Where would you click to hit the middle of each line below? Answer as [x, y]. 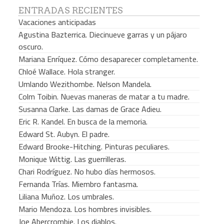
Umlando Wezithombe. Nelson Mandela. [85, 84]
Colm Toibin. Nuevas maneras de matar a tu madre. [104, 96]
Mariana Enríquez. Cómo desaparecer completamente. [108, 59]
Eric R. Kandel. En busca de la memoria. [83, 121]
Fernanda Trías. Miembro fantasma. [78, 184]
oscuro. [30, 46]
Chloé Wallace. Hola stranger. [66, 71]
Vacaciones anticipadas [57, 22]
